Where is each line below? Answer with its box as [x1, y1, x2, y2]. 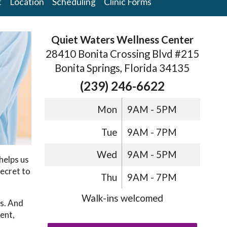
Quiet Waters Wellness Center [51, 33, 194, 46]
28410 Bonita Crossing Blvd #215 [45, 47, 199, 60]
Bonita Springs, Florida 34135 [55, 61, 190, 74]
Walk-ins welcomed [81, 193, 163, 204]
